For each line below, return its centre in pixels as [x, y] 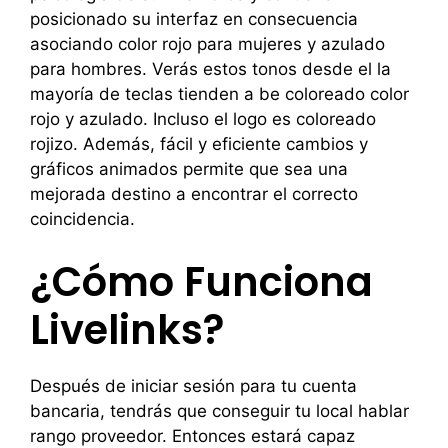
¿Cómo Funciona [201, 281]
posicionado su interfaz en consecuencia [194, 19]
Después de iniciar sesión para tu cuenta [193, 385]
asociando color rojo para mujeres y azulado [207, 44]
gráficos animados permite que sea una [189, 169]
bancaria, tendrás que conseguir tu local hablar [219, 410]
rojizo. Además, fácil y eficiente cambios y [199, 144]
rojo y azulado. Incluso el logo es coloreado [203, 119]
